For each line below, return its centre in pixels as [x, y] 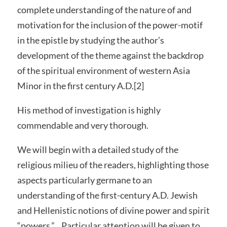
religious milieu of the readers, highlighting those [113, 164]
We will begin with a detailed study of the [98, 149]
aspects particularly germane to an [84, 180]
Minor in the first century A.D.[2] [80, 85]
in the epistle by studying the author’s [90, 40]
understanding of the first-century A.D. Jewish [107, 195]
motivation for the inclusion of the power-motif [110, 25]
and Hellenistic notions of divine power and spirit [113, 210]
